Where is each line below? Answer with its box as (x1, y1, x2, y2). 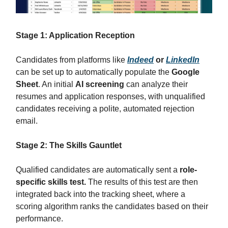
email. (16, 116, 38, 125)
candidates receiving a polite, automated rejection (16, 104, 194, 113)
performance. (16, 214, 63, 223)
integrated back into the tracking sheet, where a (16, 189, 185, 198)
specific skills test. (16, 177, 86, 186)
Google (172, 67, 199, 76)
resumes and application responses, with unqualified (16, 92, 205, 101)
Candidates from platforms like (16, 55, 127, 64)
